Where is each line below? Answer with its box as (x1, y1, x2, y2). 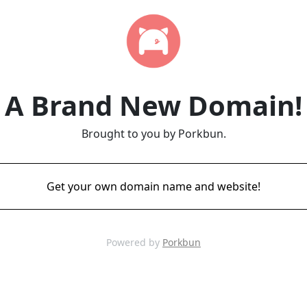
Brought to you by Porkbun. (81, 126, 226, 141)
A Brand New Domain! (5, 86, 302, 124)
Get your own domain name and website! (47, 179, 260, 194)
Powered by (106, 236, 162, 249)
